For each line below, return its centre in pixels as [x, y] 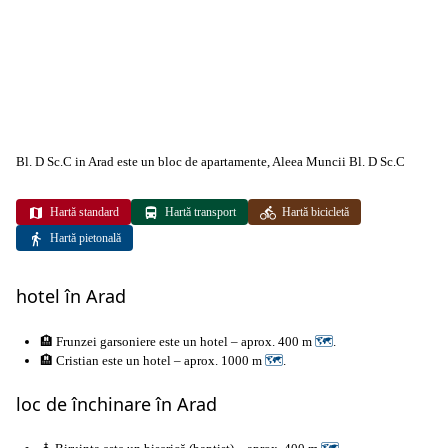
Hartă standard [84, 211]
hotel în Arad [71, 296]
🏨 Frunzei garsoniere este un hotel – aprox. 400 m [177, 341]
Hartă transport [200, 211]
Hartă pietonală [85, 238]
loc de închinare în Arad [116, 404]
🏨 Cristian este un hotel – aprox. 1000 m [152, 360]
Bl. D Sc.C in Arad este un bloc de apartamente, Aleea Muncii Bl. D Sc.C [210, 162]
